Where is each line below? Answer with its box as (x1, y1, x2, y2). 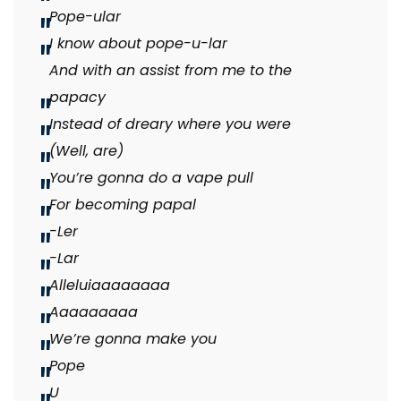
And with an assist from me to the (49, 60, 292, 81)
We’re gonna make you (49, 328, 221, 350)
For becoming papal (49, 194, 196, 216)
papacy (49, 87, 110, 108)
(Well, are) (49, 141, 128, 162)
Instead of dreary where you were (49, 114, 291, 135)
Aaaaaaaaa (49, 302, 138, 323)
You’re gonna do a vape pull (49, 167, 253, 189)
